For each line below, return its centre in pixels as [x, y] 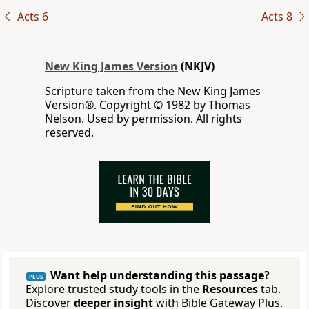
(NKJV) [196, 67]
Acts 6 [32, 17]
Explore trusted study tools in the [114, 289]
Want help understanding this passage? [160, 276]
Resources [230, 289]
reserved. [69, 133]
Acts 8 [277, 17]
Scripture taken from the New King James [153, 91]
